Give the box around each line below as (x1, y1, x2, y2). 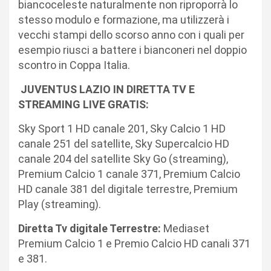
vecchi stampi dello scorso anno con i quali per (18, 28, 244, 41)
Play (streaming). (18, 197, 101, 211)
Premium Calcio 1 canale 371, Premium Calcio (18, 167, 240, 180)
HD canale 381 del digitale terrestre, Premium (18, 182, 238, 195)
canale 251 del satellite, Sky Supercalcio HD (18, 137, 229, 150)
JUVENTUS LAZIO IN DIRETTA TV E (18, 82, 195, 96)
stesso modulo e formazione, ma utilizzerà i (18, 13, 229, 26)
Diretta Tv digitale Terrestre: (18, 221, 161, 235)
